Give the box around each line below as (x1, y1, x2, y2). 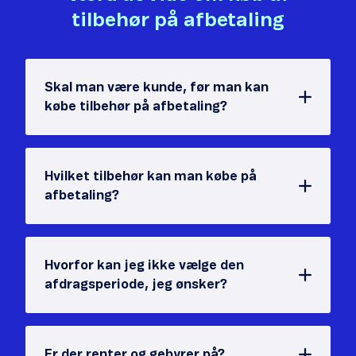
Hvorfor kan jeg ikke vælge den (44, 259, 244, 273)
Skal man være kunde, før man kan (44, 81, 269, 95)
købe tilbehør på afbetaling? (44, 100, 227, 114)
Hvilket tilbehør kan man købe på (44, 170, 257, 184)
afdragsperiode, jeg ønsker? (44, 278, 227, 292)
